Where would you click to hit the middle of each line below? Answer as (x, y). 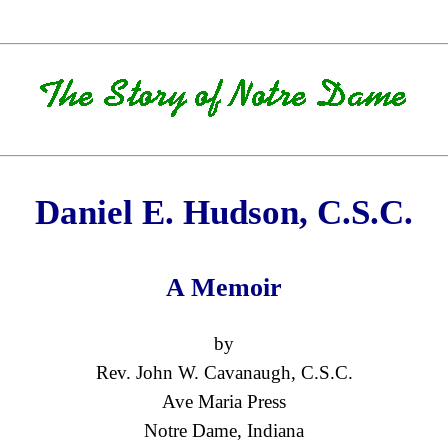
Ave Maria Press (224, 401)
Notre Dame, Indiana (224, 430)
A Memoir (224, 286)
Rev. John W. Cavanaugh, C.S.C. (224, 372)
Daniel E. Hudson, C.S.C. (224, 213)
